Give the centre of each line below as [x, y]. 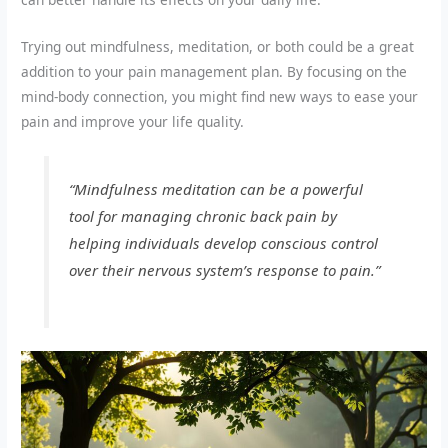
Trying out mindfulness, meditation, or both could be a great [218, 46]
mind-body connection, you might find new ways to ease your [220, 96]
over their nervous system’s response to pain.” [224, 270]
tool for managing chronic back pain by [202, 216]
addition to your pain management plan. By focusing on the [214, 71]
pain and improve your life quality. [133, 121]
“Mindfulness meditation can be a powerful [215, 189]
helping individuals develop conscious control [223, 243]
